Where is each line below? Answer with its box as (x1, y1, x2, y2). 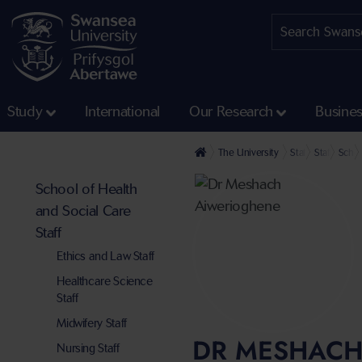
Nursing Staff (57, 341, 120, 356)
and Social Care (35, 202, 132, 221)
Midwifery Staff (57, 316, 127, 331)
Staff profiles (290, 146, 341, 159)
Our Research (189, 103, 273, 121)
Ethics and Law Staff (57, 249, 155, 264)
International (84, 103, 161, 121)
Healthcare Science (57, 274, 153, 289)
